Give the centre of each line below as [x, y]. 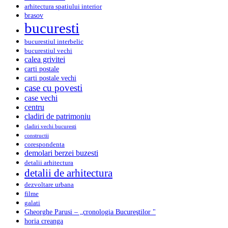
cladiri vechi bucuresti [50, 126]
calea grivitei [45, 59]
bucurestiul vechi [48, 51]
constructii [37, 135]
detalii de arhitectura [68, 173]
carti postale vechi [50, 78]
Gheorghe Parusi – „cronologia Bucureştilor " [90, 211]
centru [34, 107]
